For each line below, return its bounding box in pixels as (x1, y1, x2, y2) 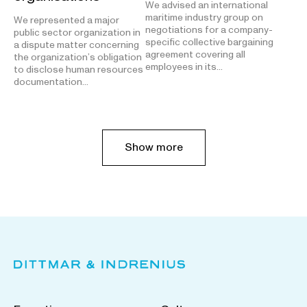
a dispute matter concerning (14, 38, 139, 52)
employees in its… (145, 60, 223, 74)
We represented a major (14, 14, 119, 27)
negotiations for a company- (145, 23, 273, 37)
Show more (124, 140, 183, 156)
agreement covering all (145, 48, 245, 62)
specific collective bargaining (145, 36, 273, 49)
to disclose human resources (14, 63, 143, 77)
